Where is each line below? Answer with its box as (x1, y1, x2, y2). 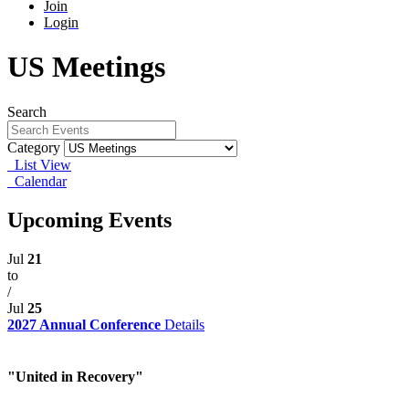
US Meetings (7, 50, 165, 84)
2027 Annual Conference (7, 316, 164, 332)
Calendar (7, 173, 67, 189)
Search (7, 103, 47, 120)
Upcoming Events (7, 207, 172, 232)
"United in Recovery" (7, 368, 143, 384)
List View (7, 156, 71, 173)
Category (7, 139, 60, 155)
